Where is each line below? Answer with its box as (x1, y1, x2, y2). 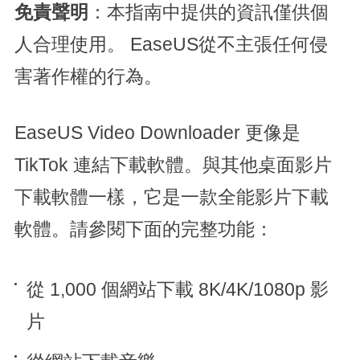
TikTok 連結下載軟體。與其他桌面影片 (14, 155, 332, 176)
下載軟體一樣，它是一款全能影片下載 (14, 187, 329, 208)
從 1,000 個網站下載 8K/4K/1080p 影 (26, 280, 329, 301)
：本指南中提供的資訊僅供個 (88, 2, 329, 23)
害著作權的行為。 (14, 67, 162, 88)
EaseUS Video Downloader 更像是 (14, 123, 301, 144)
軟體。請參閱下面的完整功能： (14, 219, 273, 240)
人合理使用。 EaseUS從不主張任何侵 (14, 35, 328, 55)
